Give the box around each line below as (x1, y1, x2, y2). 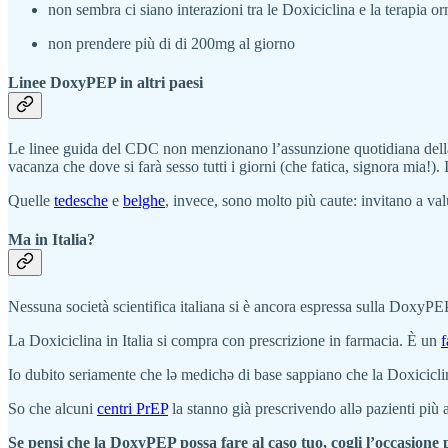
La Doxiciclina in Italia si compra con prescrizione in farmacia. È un (8, 331, 441, 349)
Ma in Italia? (8, 231, 95, 249)
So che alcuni (8, 399, 97, 417)
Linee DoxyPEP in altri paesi (8, 73, 203, 91)
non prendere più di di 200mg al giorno (48, 34, 295, 52)
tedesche (54, 192, 108, 210)
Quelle (8, 192, 54, 210)
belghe (123, 192, 165, 210)
